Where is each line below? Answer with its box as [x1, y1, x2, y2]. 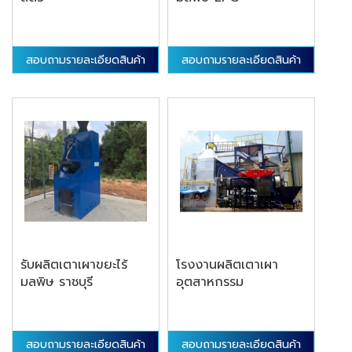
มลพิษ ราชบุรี [20, 273, 93, 292]
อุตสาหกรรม [176, 273, 244, 292]
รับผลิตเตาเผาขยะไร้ [20, 255, 127, 275]
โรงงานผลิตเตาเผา [176, 255, 279, 275]
